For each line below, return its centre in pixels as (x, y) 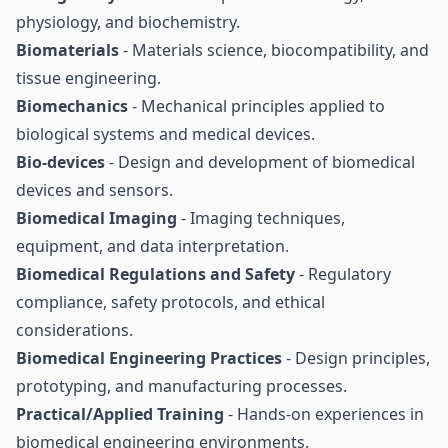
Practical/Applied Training (120, 414)
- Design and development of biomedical (260, 162)
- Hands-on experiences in (324, 414)
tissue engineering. (88, 78)
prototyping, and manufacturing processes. (181, 386)
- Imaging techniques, (261, 218)
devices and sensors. (94, 190)
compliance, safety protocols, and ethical (170, 302)
